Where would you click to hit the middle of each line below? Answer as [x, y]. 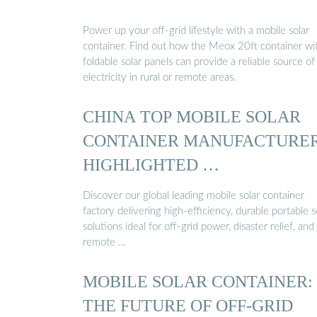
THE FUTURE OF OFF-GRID [188, 306]
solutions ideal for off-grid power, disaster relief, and [198, 226]
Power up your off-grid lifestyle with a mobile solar [196, 31]
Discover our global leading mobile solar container [194, 195]
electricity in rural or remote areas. [160, 78]
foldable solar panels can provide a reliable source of [199, 62]
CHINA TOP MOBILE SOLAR [192, 117]
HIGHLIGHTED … [151, 165]
